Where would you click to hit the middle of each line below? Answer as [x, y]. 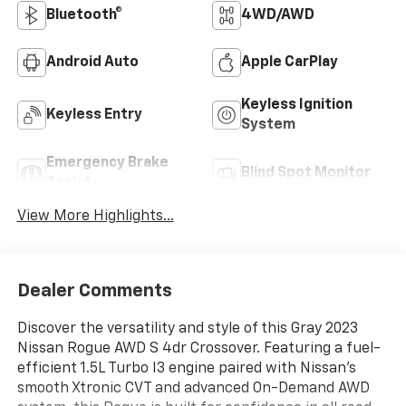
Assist [68, 183]
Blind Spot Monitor [306, 173]
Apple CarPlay [290, 62]
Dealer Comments [94, 291]
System [268, 125]
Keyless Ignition [297, 105]
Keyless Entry [94, 115]
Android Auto [92, 62]
